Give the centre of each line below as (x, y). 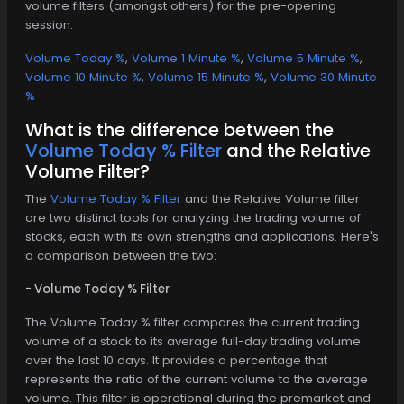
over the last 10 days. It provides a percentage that (176, 360)
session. (49, 24)
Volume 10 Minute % (83, 77)
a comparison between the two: (121, 255)
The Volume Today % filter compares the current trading (193, 322)
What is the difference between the (179, 129)
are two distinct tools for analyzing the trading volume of (193, 217)
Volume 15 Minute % (206, 77)
